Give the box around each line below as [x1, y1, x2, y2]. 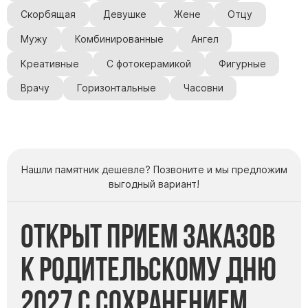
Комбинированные [74, 33, 164, 45]
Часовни [183, 82, 223, 94]
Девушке [102, 8, 146, 20]
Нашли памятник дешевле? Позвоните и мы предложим [21, 164, 287, 176]
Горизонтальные [76, 82, 156, 94]
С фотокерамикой [106, 58, 191, 69]
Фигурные [218, 58, 266, 69]
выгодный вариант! [109, 178, 199, 190]
